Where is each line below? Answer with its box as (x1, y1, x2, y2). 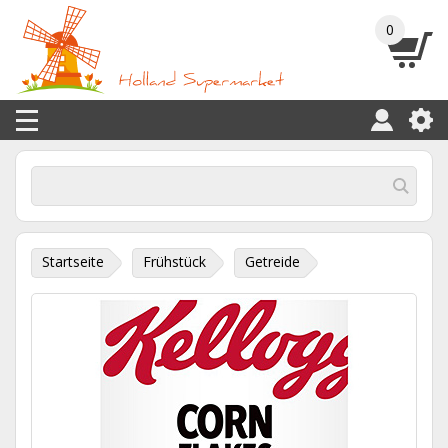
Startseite (42, 252, 104, 271)
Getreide (245, 252, 300, 271)
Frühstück (143, 252, 206, 271)
